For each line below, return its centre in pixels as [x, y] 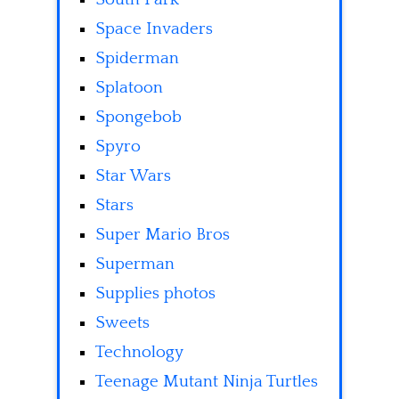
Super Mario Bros [163, 235]
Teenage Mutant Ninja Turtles [207, 382]
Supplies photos [155, 294]
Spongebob [138, 118]
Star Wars [133, 176]
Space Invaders [154, 29]
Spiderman [137, 59]
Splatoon [129, 88]
